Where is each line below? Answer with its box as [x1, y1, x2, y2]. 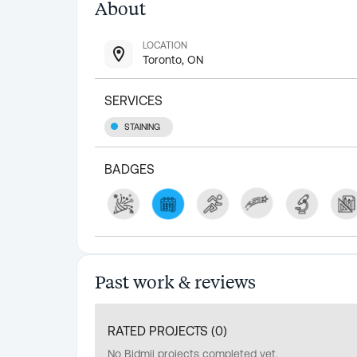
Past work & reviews [95, 269, 256, 292]
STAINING [124, 122, 160, 132]
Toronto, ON [143, 53, 203, 66]
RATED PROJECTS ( [108, 323, 215, 338]
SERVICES [104, 93, 163, 108]
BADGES [104, 162, 155, 177]
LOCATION [143, 40, 187, 51]
